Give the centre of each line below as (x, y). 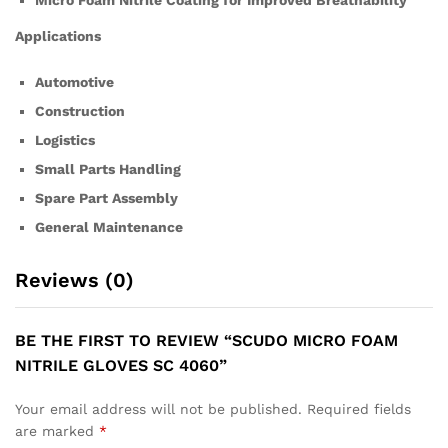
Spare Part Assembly (106, 198)
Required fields (359, 409)
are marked (57, 431)
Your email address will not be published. (158, 409)
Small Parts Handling (108, 169)
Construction (80, 111)
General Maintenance (109, 227)
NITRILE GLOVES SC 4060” (121, 366)
